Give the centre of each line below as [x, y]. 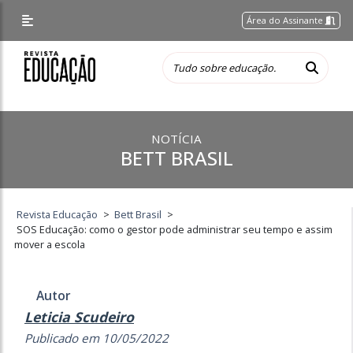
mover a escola [50, 244]
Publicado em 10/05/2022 [97, 338]
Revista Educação [58, 214]
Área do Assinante [286, 20]
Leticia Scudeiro [79, 317]
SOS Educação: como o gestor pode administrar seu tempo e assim [175, 229]
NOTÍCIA [176, 139]
